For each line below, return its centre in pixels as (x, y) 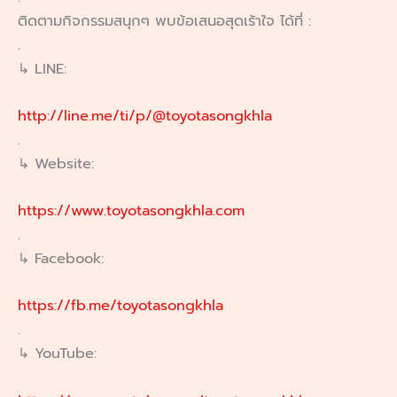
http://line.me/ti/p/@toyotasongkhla (145, 115)
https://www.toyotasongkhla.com (131, 211)
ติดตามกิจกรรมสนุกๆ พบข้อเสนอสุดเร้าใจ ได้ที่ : (164, 20)
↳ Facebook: (61, 259)
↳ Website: (56, 163)
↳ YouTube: (57, 354)
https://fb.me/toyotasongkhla (121, 306)
